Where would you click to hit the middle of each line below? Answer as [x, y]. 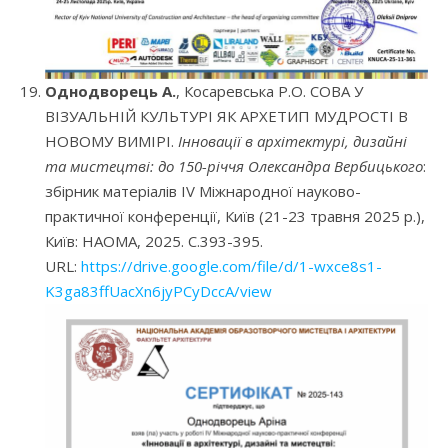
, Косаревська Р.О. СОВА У [269, 91]
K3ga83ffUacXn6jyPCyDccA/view [158, 291]
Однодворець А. [110, 91]
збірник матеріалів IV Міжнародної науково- [203, 191]
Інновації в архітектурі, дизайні [292, 141]
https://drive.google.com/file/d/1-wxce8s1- [231, 266]
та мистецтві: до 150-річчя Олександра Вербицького [234, 166]
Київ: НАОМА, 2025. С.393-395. [154, 241]
